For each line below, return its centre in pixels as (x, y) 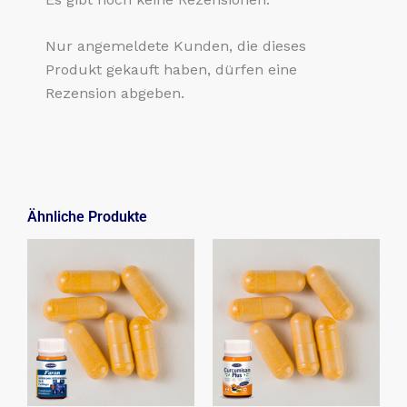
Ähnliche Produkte (87, 216)
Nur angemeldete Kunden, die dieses (176, 46)
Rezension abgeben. (115, 94)
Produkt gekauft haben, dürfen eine (171, 70)
